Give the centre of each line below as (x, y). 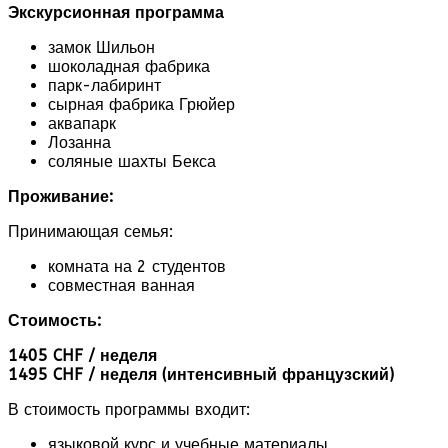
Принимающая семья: (90, 231)
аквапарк (82, 123)
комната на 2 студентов (137, 266)
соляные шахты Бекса (132, 161)
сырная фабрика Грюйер (141, 104)
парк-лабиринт (104, 85)
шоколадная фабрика (129, 66)
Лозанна (79, 142)
